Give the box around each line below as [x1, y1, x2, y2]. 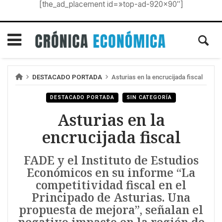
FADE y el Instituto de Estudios [23, 153, 199, 168]
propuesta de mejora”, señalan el [19, 202, 203, 218]
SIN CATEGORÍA [126, 94, 172, 101]
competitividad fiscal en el [36, 177, 186, 193]
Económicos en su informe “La [27, 165, 195, 181]
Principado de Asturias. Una [32, 190, 190, 206]
